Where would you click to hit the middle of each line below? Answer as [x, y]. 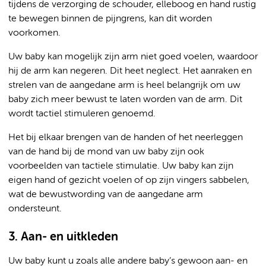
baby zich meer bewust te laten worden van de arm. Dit [125, 100]
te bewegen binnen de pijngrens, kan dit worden [110, 19]
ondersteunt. [35, 209]
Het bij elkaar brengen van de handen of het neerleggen [126, 138]
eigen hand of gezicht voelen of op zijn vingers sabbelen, [129, 180]
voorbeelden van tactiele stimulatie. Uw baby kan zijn [121, 166]
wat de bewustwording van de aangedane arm [106, 195]
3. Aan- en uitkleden [63, 237]
